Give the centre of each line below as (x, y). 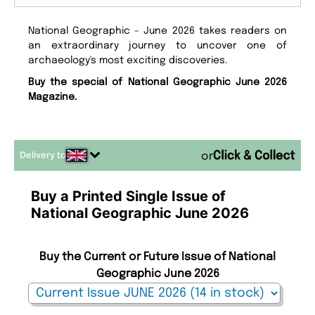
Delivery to (43, 155)
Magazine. (53, 97)
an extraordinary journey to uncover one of (157, 46)
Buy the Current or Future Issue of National (157, 257)
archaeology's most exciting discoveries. (131, 61)
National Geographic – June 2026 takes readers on (157, 31)
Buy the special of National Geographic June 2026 (157, 83)
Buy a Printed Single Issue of (128, 197)
